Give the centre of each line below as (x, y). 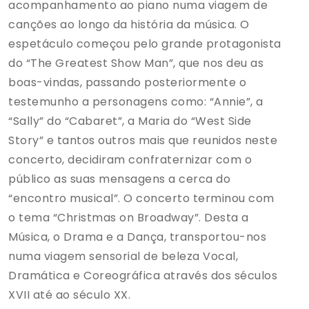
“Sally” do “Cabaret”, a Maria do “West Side (130, 121)
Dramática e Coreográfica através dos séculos (143, 276)
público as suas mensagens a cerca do (119, 179)
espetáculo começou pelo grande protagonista (145, 44)
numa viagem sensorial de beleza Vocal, (123, 256)
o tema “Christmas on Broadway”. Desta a (129, 218)
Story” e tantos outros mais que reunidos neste (143, 140)
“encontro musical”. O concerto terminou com (141, 198)
